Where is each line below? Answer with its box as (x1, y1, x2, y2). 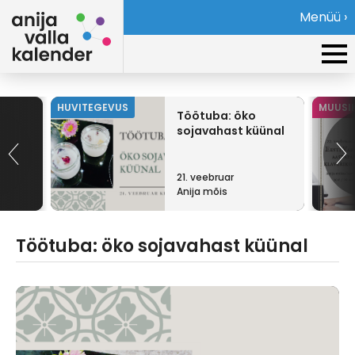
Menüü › (300, 8, 347, 26)
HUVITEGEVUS (57, 101, 128, 114)
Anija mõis (177, 185, 227, 198)
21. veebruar (177, 170, 234, 184)
